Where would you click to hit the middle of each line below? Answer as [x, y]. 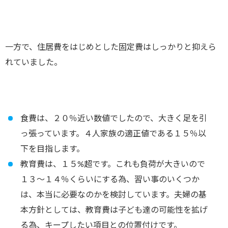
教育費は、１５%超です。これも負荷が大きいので [113, 165]
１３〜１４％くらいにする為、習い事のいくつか [110, 180]
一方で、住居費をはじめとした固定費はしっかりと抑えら [111, 48]
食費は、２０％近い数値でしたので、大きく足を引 [114, 119]
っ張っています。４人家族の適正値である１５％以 [113, 134]
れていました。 [34, 63]
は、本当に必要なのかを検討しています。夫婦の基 [113, 195]
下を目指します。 [52, 149]
